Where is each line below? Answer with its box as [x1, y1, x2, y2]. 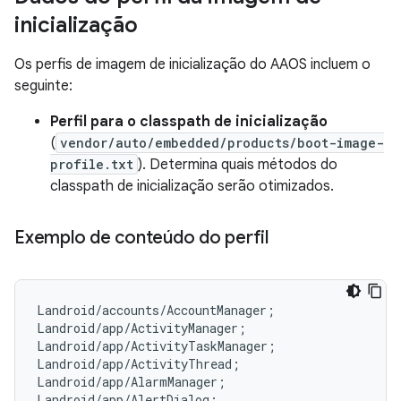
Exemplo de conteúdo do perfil [14, 226, 269, 249]
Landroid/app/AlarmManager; [37, 373, 226, 390]
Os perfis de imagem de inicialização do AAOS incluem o [14, 55, 371, 73]
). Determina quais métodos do [138, 156, 337, 174]
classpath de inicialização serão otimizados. [50, 177, 334, 195]
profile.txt [50, 156, 133, 173]
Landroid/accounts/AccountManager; [37, 302, 275, 319]
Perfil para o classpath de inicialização [50, 113, 328, 131]
